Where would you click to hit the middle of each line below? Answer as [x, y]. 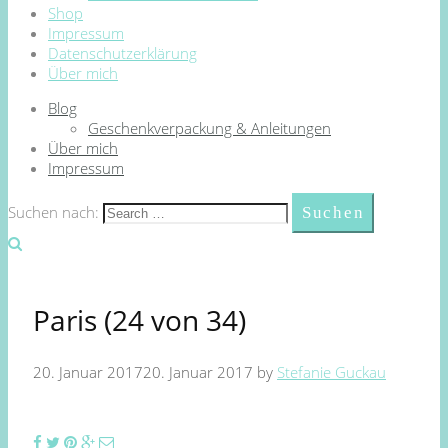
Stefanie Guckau [331, 372]
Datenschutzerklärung [122, 53]
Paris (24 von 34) [139, 320]
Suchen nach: [53, 212]
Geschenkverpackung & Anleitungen [209, 128]
